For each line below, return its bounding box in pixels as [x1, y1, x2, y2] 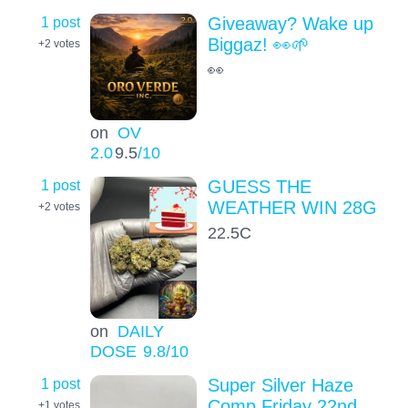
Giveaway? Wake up [207, 13, 373, 34]
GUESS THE [207, 176, 311, 197]
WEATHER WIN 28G [207, 197, 377, 218]
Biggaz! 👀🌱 [207, 34, 310, 55]
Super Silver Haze [207, 375, 353, 396]
